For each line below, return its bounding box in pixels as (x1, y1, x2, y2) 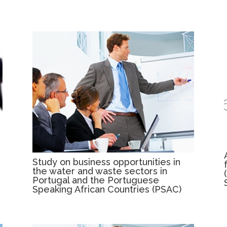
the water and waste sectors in (32, 165, 168, 176)
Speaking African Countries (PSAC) (32, 183, 182, 195)
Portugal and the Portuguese (32, 174, 160, 185)
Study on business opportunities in (32, 156, 181, 167)
